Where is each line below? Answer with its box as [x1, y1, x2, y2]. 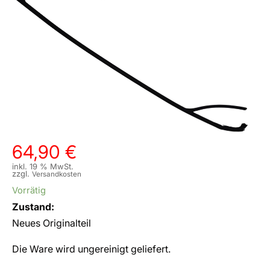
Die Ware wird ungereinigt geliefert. [12, 243, 171, 256]
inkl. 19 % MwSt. [12, 162, 74, 172]
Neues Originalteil [12, 217, 91, 230]
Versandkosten [32, 170, 81, 179]
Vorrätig [12, 185, 46, 196]
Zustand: [12, 201, 54, 213]
